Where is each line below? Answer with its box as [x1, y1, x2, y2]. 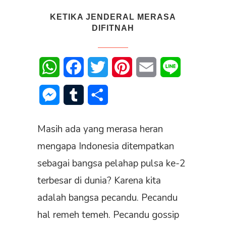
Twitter [108, 62, 133, 73]
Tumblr [84, 89, 107, 101]
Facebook [84, 62, 118, 73]
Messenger [60, 89, 99, 101]
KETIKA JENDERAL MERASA [50, 13, 176, 22]
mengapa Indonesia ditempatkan [37, 140, 174, 153]
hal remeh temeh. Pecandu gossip [37, 208, 179, 222]
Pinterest [132, 62, 165, 73]
